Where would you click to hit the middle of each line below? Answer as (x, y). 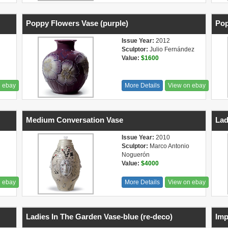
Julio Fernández (171, 49)
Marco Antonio (168, 146)
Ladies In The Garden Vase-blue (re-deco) (99, 217)
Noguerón (135, 155)
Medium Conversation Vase (74, 120)
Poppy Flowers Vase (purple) (77, 23)
